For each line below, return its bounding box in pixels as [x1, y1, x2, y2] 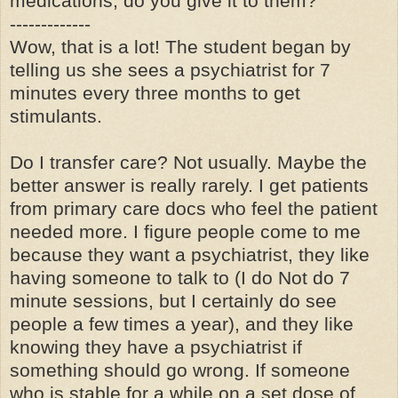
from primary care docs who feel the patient [10, 198, 378, 219]
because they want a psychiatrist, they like [10, 244, 370, 266]
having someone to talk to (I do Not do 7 [10, 267, 350, 289]
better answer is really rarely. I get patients [10, 175, 369, 196]
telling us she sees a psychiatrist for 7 [10, 60, 330, 81]
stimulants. [10, 106, 102, 127]
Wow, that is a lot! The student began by [10, 36, 351, 58]
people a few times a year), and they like [10, 314, 354, 335]
